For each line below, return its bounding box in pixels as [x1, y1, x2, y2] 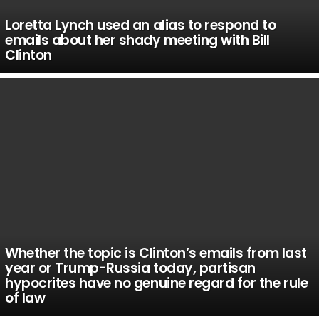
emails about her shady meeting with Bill [5, 31, 270, 50]
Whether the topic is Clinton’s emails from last [5, 243, 307, 263]
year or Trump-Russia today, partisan [5, 258, 256, 278]
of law [5, 288, 46, 308]
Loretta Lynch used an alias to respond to [5, 16, 276, 35]
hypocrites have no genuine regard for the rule [5, 273, 308, 293]
